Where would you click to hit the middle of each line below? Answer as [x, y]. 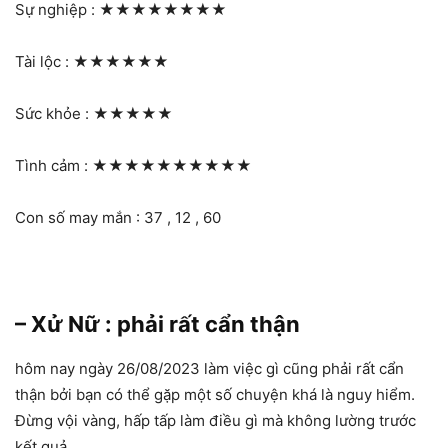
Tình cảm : [53, 166]
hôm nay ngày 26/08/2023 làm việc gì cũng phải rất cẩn [209, 369]
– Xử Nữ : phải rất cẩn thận [157, 324]
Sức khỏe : [54, 114]
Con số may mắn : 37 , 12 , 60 [118, 218]
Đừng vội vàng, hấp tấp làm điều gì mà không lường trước [215, 421]
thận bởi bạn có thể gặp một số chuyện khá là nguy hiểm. [215, 395]
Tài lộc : [44, 62]
